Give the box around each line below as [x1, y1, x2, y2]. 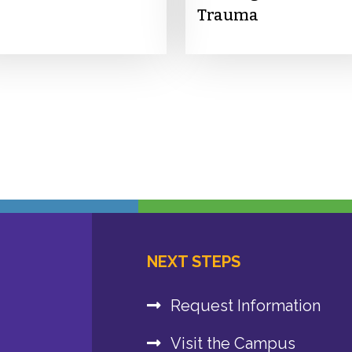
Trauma [196, 5, 258, 25]
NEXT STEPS [147, 252, 240, 272]
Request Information [170, 296, 321, 316]
